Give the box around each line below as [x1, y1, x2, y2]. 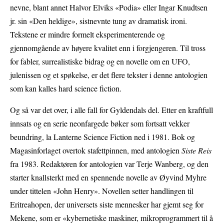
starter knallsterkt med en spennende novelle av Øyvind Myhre [10, 172, 206, 183]
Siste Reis [181, 145, 211, 156]
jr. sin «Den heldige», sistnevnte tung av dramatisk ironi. [10, 15, 187, 26]
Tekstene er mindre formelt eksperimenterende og [10, 29, 165, 40]
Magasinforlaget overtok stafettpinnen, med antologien [10, 145, 181, 156]
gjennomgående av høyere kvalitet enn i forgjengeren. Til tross [10, 42, 205, 53]
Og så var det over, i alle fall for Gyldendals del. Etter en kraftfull [10, 104, 213, 115]
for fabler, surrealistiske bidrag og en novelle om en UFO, [10, 56, 190, 67]
